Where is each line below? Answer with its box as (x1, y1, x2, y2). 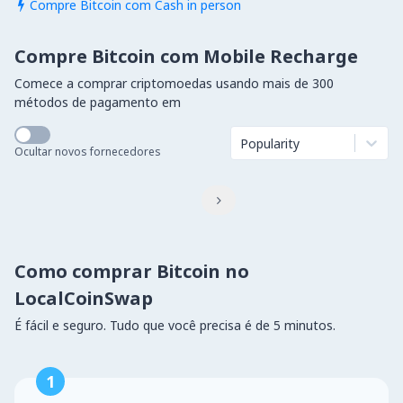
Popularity (240, 134, 300, 152)
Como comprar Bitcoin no (14, 259, 249, 283)
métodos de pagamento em (14, 94, 181, 111)
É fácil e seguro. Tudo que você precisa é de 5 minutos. (14, 317, 336, 334)
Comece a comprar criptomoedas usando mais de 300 (14, 75, 334, 92)
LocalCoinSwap (14, 286, 153, 310)
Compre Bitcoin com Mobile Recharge (14, 44, 358, 68)
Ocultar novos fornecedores (14, 144, 161, 159)
